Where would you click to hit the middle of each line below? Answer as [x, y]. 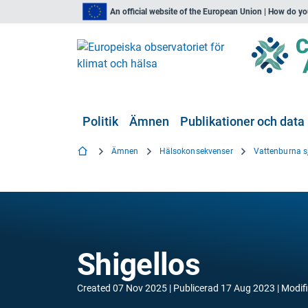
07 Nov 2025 [140, 288]
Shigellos [139, 265]
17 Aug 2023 [248, 288]
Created [94, 288]
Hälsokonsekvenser [196, 151]
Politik [100, 121]
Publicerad [196, 288]
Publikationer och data [242, 121]
